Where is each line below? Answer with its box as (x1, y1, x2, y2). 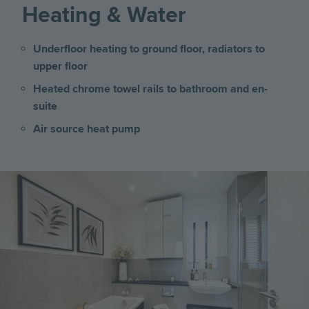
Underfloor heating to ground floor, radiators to (33, 42, 265, 57)
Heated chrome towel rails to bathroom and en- (33, 82, 268, 97)
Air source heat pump (33, 122, 140, 137)
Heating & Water (22, 2, 186, 30)
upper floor (33, 59, 88, 74)
